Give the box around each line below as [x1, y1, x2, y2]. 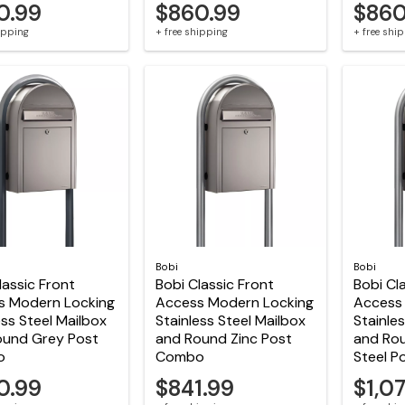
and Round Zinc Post [155, 329, 292, 349]
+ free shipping [155, 24, 228, 38]
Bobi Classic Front [155, 275, 274, 295]
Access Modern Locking [155, 293, 314, 313]
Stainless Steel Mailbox [155, 311, 306, 331]
